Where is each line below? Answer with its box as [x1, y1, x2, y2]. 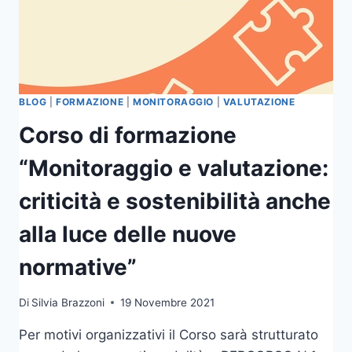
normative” [19, 253, 137, 280]
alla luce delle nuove [19, 220, 236, 247]
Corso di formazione [19, 121, 236, 148]
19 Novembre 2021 [120, 295, 215, 309]
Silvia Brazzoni [31, 295, 105, 309]
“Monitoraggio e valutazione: [19, 154, 328, 181]
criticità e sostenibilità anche [19, 187, 331, 214]
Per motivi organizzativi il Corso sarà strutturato [19, 326, 318, 343]
